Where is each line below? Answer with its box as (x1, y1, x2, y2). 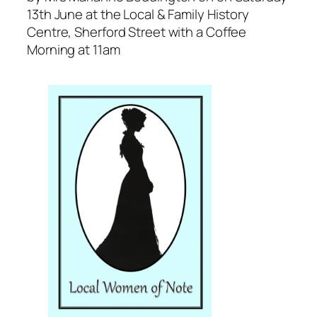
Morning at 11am (27, 40, 120, 59)
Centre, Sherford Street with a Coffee (27, 22, 247, 41)
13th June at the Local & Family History (27, 4, 250, 23)
